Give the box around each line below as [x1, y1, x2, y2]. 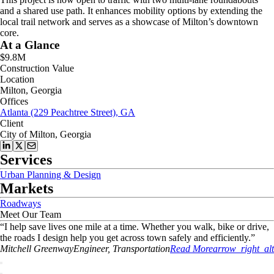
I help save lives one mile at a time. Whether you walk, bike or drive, [4, 221, 269, 232]
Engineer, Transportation [73, 243, 170, 254]
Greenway [34, 243, 73, 254]
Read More [170, 243, 213, 254]
